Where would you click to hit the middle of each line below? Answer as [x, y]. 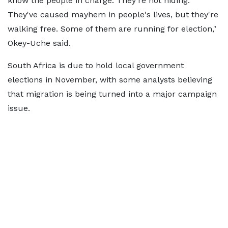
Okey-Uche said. [39, 43]
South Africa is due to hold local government [96, 65]
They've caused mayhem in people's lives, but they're [113, 15]
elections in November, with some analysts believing [110, 80]
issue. [19, 108]
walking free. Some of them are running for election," [112, 29]
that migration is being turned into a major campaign [112, 94]
